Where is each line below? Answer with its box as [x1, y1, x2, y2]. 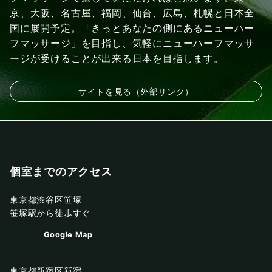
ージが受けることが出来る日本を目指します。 [10, 52, 224, 64]
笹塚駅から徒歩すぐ [10, 208, 91, 219]
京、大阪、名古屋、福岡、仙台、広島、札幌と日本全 [10, 7, 255, 19]
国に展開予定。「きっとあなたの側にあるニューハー [10, 22, 255, 34]
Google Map [43, 230, 93, 240]
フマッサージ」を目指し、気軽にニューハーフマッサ [10, 37, 255, 49]
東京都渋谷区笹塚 [10, 194, 82, 205]
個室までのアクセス [10, 166, 112, 178]
